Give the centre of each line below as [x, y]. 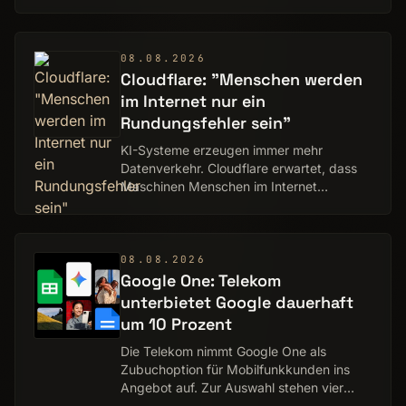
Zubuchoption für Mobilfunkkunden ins [235, 369]
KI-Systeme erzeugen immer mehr [222, 150]
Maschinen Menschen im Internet [219, 186]
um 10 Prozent [176, 324]
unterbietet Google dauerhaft [237, 302]
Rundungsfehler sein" [206, 123]
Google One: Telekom [201, 280]
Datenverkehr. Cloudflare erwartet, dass [239, 168]
